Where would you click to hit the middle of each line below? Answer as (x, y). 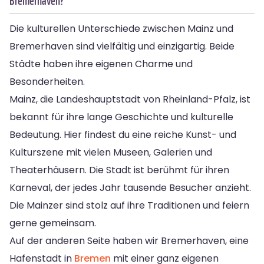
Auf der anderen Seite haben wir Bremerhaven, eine (129, 240)
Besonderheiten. (47, 81)
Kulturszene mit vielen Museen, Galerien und (111, 152)
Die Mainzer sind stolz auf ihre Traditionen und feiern (129, 205)
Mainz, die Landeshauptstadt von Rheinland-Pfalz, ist (130, 99)
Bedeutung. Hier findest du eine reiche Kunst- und (123, 134)
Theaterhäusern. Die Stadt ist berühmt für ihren (119, 170)
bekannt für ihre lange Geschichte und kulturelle (121, 117)
